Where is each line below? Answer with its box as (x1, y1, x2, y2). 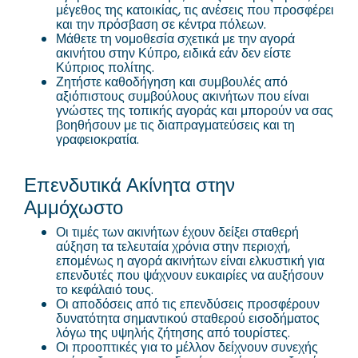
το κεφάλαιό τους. (56, 280, 153, 299)
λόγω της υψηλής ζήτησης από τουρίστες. (56, 323, 290, 342)
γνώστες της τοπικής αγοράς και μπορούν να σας (56, 101, 333, 120)
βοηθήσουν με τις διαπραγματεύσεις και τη (56, 115, 295, 134)
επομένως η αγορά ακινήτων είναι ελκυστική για (56, 251, 324, 270)
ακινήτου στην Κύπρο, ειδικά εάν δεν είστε (56, 43, 291, 62)
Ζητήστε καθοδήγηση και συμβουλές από (56, 72, 288, 91)
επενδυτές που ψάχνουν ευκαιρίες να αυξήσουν (56, 265, 324, 284)
